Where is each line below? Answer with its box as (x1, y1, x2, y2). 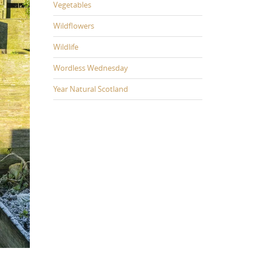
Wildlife (53, 41, 78, 52)
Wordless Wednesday (53, 62, 128, 73)
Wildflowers (53, 20, 94, 31)
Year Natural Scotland (53, 83, 128, 94)
